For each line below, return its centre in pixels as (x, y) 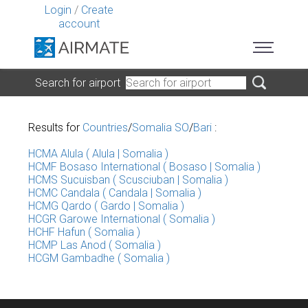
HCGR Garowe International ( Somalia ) (122, 219)
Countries (105, 128)
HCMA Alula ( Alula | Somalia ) (98, 154)
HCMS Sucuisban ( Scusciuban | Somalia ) (128, 180)
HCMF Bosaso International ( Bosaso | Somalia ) (144, 167)
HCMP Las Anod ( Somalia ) (95, 245)
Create (97, 10)
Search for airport (80, 82)
